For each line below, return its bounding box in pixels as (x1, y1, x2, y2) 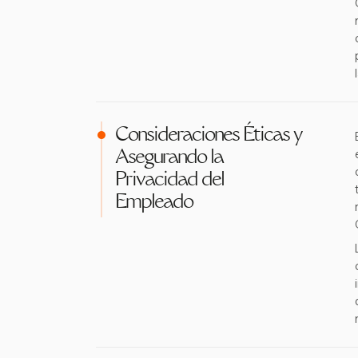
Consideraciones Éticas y (115, 126, 301, 145)
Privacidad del (115, 171, 224, 190)
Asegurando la (115, 149, 223, 168)
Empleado (115, 193, 193, 213)
